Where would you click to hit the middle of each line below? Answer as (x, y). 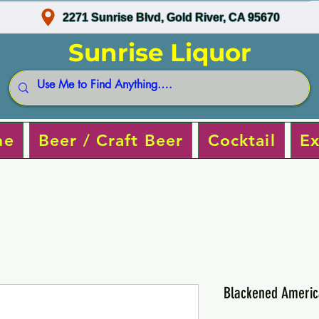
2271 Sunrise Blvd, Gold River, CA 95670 (172, 17)
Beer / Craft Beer (111, 140)
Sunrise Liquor (159, 53)
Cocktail (241, 140)
